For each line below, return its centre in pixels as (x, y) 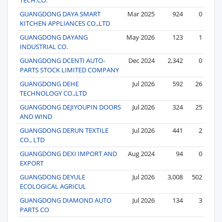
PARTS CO (34, 209)
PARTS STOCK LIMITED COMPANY (69, 70)
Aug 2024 (141, 153)
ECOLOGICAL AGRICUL (53, 186)
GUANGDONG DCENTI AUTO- (62, 60)
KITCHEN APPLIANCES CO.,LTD (65, 23)
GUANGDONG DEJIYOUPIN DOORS (70, 107)
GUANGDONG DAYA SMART (60, 14)
